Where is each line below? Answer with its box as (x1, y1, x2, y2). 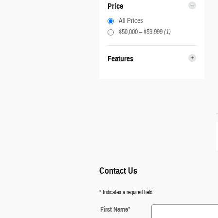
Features (108, 54, 133, 64)
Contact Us (99, 165, 137, 176)
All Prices (119, 17, 143, 26)
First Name (100, 205, 128, 214)
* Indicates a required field (99, 188, 152, 196)
